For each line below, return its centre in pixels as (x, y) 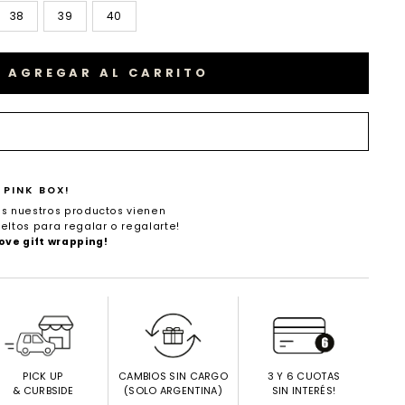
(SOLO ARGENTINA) (173, 391)
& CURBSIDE (43, 391)
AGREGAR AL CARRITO (108, 73)
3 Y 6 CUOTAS (304, 376)
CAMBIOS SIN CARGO (173, 376)
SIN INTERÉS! (304, 391)
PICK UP (43, 376)
